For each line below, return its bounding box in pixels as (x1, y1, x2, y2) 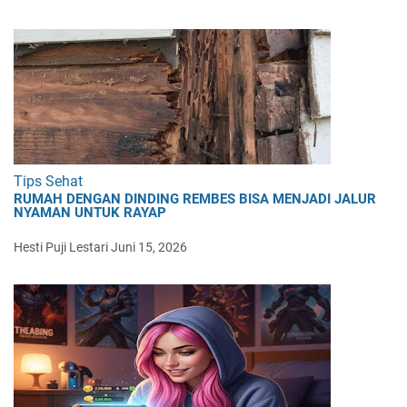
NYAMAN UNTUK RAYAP (14, 203, 166, 221)
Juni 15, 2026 (111, 239, 187, 254)
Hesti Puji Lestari (14, 239, 108, 254)
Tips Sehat (14, 172, 83, 190)
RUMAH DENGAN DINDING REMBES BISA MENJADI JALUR (14, 190, 376, 207)
